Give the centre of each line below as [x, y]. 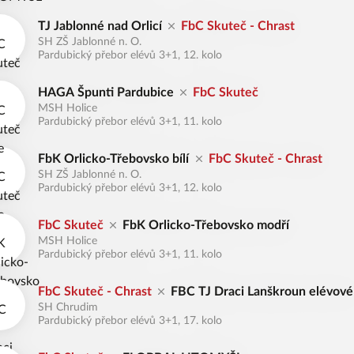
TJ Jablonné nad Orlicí [100, 26]
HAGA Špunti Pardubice [106, 92]
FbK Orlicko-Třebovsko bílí [114, 159]
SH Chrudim [68, 307]
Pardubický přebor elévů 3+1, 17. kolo [130, 321]
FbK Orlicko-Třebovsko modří [206, 225]
